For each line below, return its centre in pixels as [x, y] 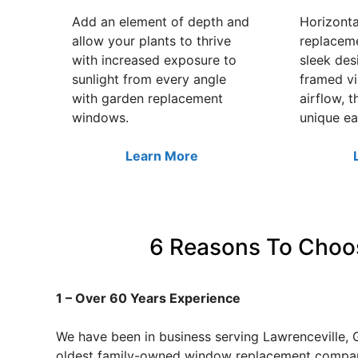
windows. [100, 117]
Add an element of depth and [161, 21]
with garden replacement [147, 98]
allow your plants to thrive [151, 40]
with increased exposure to [154, 60]
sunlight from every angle [149, 79]
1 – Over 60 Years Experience [148, 298]
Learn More [162, 155]
